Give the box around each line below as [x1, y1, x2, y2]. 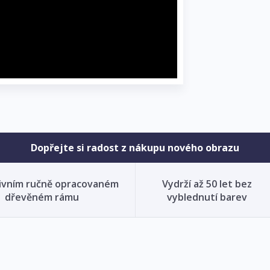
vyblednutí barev [166, 190, 247, 204]
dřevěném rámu [4, 190, 79, 204]
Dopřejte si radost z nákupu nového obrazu [31, 140, 239, 154]
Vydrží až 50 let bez [162, 177, 252, 190]
